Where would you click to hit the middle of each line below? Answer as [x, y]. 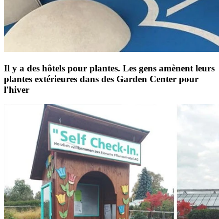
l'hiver [17, 89]
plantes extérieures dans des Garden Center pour [101, 79]
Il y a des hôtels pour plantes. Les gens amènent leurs [109, 68]
